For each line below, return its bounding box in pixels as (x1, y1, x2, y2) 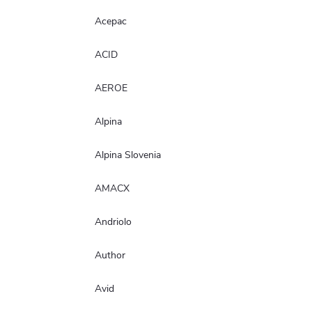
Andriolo (95, 214, 132, 228)
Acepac (95, 14, 127, 28)
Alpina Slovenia (95, 148, 161, 162)
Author (95, 248, 125, 262)
